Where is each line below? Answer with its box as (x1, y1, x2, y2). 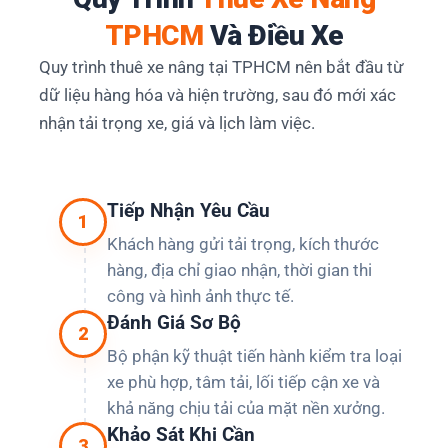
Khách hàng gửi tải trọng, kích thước (107, 234, 379, 254)
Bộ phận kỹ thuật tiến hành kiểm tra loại (107, 346, 402, 366)
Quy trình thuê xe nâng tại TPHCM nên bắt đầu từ (39, 57, 404, 77)
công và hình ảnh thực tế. (107, 286, 294, 306)
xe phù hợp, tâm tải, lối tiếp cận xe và (107, 372, 380, 392)
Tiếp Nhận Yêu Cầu (107, 198, 270, 222)
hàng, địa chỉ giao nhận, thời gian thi (107, 260, 372, 280)
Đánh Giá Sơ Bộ (107, 310, 241, 334)
